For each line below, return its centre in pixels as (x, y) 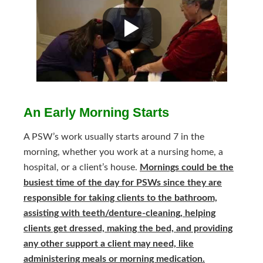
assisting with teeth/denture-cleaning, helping (119, 213)
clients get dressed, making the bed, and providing (128, 228)
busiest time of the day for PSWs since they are (123, 183)
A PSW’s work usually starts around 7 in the (114, 137)
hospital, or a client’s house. (82, 167)
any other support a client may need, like (109, 244)
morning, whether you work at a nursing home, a (123, 152)
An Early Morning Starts (96, 112)
